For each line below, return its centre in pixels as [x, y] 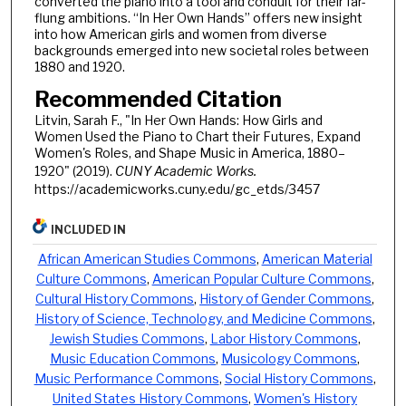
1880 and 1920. [79, 66]
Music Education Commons [133, 358]
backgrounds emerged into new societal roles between [201, 50]
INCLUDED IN [89, 230]
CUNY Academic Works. [185, 171]
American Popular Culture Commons [261, 279]
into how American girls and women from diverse [180, 34]
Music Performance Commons [126, 378]
